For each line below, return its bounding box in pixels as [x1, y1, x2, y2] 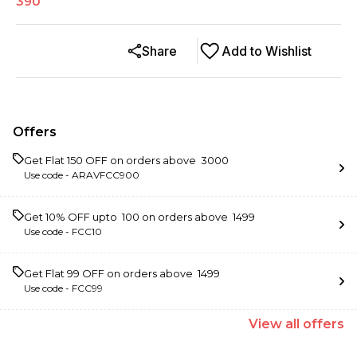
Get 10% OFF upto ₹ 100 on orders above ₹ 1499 [24, 210, 255, 223]
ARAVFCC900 [72, 169, 139, 181]
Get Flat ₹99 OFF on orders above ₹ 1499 [24, 267, 220, 280]
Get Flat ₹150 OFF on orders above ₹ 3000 [24, 154, 229, 167]
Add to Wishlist [222, 43, 312, 59]
